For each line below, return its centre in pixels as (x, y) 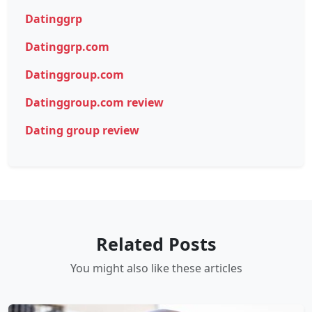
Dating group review (82, 131)
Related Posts (156, 244)
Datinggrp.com (67, 47)
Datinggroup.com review (94, 103)
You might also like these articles (156, 268)
